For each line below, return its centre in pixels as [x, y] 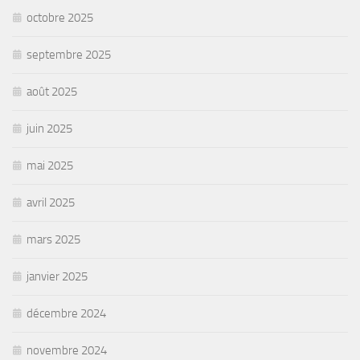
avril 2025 [51, 203]
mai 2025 [50, 166]
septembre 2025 [69, 55]
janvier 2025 [57, 277]
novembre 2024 [67, 351]
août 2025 [52, 92]
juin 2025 [49, 129]
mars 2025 [53, 240]
